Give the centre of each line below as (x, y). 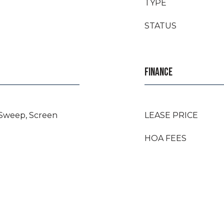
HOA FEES (165, 138)
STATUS (160, 26)
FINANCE (158, 72)
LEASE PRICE (171, 115)
